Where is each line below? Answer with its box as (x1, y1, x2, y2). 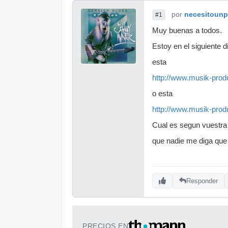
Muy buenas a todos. (152, 26, 222, 35)
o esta (152, 90, 173, 98)
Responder (186, 177, 218, 185)
